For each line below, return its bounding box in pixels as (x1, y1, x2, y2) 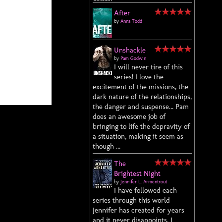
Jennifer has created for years (93, 206, 184, 215)
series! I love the (114, 72, 164, 81)
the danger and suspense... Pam (93, 102, 189, 111)
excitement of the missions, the (93, 82, 188, 91)
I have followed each (114, 186, 177, 195)
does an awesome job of (93, 112, 166, 121)
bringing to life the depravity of (93, 122, 190, 131)
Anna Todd (120, 18, 142, 24)
